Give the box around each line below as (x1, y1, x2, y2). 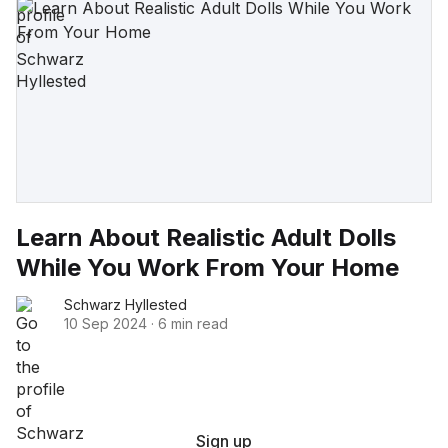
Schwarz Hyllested (64, 295, 187, 313)
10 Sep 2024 (64, 314, 147, 332)
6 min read (158, 314, 228, 332)
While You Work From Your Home (16, 252, 399, 282)
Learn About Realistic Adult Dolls (16, 222, 396, 252)
